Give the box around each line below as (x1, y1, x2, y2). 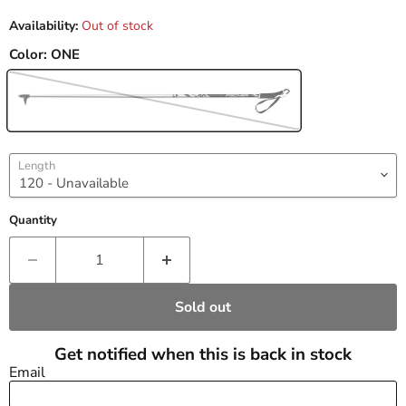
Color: (9, 44, 51, 63)
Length (18, 157, 55, 174)
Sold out (175, 296, 231, 317)
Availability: (9, 16, 78, 34)
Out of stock (82, 16, 153, 34)
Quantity (9, 211, 57, 228)
